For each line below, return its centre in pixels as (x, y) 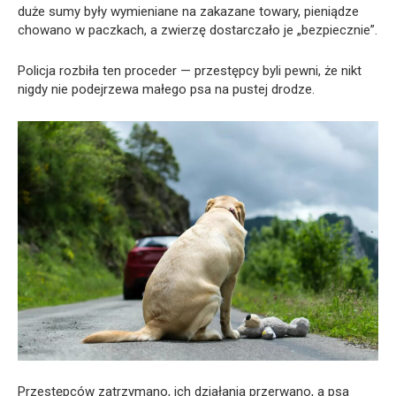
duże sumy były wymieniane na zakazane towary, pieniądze (188, 11)
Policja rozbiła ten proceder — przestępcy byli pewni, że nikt (190, 70)
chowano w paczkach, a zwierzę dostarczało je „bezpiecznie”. (198, 30)
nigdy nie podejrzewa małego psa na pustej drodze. (166, 89)
